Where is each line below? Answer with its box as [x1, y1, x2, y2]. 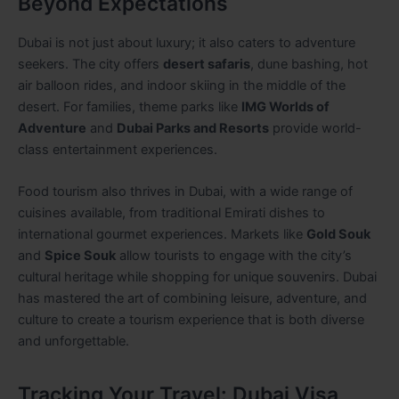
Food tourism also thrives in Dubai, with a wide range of [18, 183, 353, 199]
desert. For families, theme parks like [18, 98, 241, 115]
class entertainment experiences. [18, 141, 217, 158]
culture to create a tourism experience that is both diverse [18, 311, 364, 328]
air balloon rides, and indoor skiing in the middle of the [18, 77, 346, 94]
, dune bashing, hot [250, 55, 368, 72]
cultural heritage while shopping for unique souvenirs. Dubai [18, 268, 377, 285]
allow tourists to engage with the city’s [116, 247, 352, 264]
